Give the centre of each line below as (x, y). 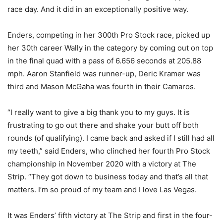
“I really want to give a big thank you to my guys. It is (99, 112)
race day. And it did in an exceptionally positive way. (98, 9)
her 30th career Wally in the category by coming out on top (110, 48)
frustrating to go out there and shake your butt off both (103, 125)
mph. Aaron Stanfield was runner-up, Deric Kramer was (104, 74)
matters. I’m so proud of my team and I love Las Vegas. (102, 190)
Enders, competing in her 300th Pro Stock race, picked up (109, 35)
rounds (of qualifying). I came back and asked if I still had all (111, 138)
